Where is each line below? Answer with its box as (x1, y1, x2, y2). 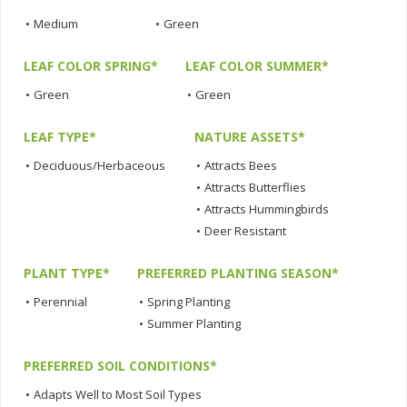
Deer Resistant (204, 222, 286, 239)
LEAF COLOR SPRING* (24, 56, 158, 74)
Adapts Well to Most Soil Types (34, 385, 202, 402)
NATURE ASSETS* (194, 127, 305, 145)
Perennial (34, 293, 87, 310)
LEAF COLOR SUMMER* (185, 56, 329, 74)
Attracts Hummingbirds (204, 200, 329, 217)
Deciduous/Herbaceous (34, 156, 165, 174)
